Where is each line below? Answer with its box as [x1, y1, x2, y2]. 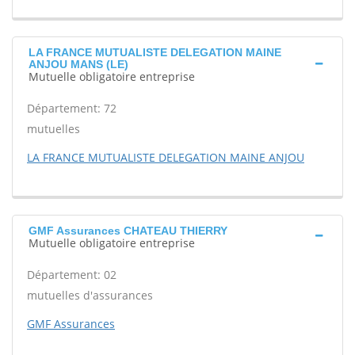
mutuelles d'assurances [27, 288, 153, 303]
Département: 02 [27, 267, 116, 282]
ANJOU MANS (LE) [29, 58, 128, 71]
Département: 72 [27, 101, 116, 116]
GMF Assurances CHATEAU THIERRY [29, 224, 227, 237]
